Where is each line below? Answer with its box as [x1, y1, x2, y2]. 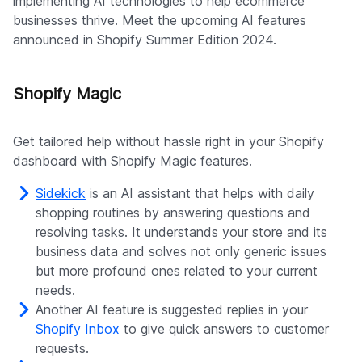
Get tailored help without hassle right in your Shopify [13, 133, 324, 150]
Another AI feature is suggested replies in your [36, 301, 308, 318]
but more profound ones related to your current [36, 263, 318, 280]
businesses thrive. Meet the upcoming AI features [13, 12, 306, 29]
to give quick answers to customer [120, 321, 329, 338]
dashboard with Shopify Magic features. [13, 153, 252, 170]
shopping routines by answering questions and [36, 204, 310, 221]
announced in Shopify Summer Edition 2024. [13, 32, 276, 48]
